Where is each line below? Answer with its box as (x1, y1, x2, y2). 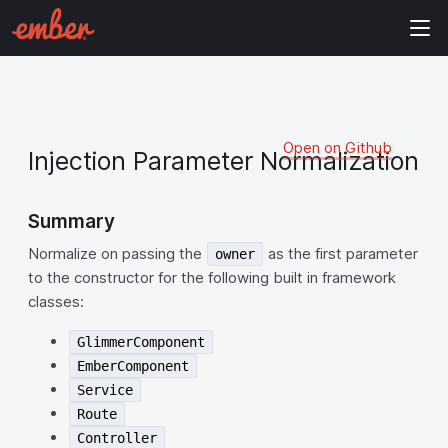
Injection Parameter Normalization (28, 146, 419, 176)
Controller (77, 430, 158, 446)
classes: (28, 292, 84, 311)
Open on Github (283, 138, 392, 157)
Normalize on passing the (28, 244, 206, 263)
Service (77, 382, 134, 398)
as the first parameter (264, 244, 419, 263)
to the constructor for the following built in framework (28, 268, 396, 287)
